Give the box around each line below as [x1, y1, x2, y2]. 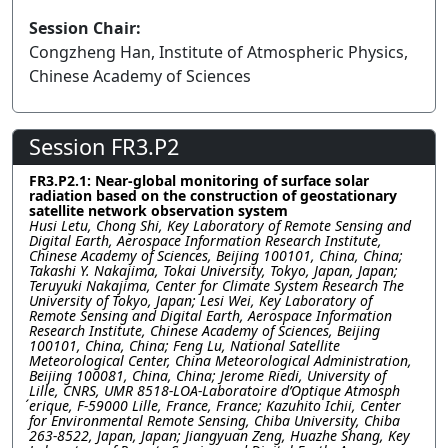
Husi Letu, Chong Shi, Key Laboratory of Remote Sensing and [29, 216, 411, 235]
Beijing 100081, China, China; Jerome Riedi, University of [29, 366, 386, 385]
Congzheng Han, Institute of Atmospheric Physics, [29, 41, 408, 63]
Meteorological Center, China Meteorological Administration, [29, 351, 412, 370]
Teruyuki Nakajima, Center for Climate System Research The [29, 276, 404, 295]
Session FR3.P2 [29, 132, 179, 161]
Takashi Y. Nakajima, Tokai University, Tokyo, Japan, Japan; [29, 261, 398, 280]
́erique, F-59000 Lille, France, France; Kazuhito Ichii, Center [29, 396, 401, 415]
